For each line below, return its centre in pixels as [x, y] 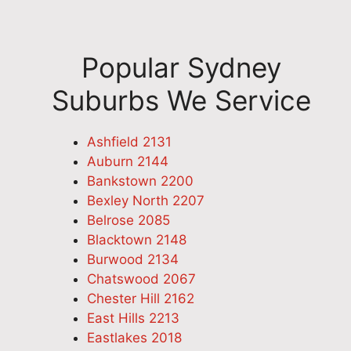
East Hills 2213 [133, 318]
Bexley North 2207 [146, 200]
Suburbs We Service [181, 100]
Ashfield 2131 [129, 141]
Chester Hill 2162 [141, 298]
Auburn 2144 [128, 161]
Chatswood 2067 [141, 279]
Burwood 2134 [133, 259]
